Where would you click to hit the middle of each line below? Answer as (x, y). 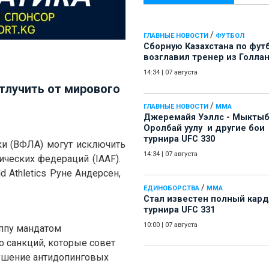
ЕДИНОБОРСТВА (171, 189)
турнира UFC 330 (179, 139)
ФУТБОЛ (230, 36)
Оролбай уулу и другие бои (204, 128)
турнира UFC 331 (179, 210)
